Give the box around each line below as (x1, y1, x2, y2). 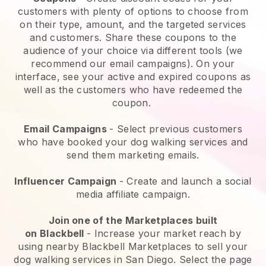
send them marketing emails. (66, 148, 199, 161)
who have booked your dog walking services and (18, 135, 248, 148)
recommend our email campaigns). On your (31, 57, 235, 69)
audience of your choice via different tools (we (23, 44, 243, 56)
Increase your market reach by (94, 227, 242, 239)
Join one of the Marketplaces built (48, 214, 218, 226)
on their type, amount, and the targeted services (20, 18, 246, 30)
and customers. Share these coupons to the (29, 31, 237, 43)
